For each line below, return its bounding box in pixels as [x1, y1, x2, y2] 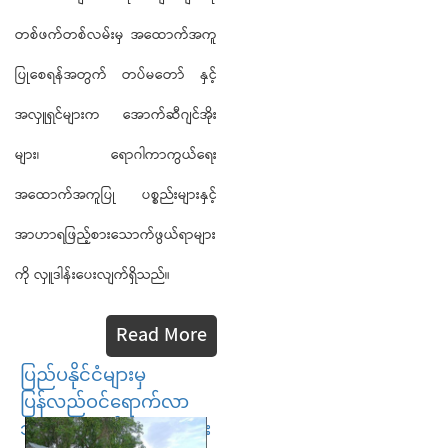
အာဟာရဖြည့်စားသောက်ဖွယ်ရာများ [15, 224, 216, 247]
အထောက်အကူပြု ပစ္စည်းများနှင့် [15, 184, 217, 207]
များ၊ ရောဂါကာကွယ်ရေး [15, 144, 217, 167]
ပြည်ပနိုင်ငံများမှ [20, 365, 146, 386]
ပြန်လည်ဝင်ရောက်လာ [20, 392, 189, 413]
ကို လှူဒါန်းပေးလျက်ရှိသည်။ [15, 264, 170, 287]
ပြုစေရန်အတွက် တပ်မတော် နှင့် [15, 64, 217, 87]
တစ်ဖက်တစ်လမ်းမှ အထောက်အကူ [15, 24, 217, 47]
